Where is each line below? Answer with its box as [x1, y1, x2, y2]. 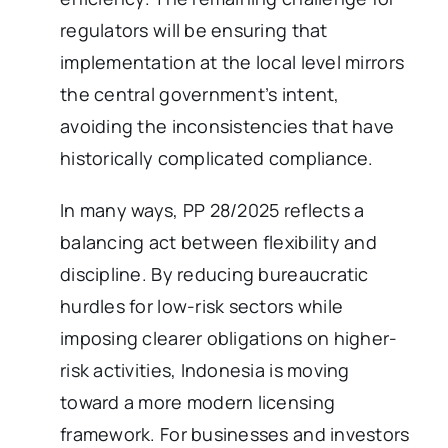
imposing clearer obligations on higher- [60, 325, 398, 350]
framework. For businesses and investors [60, 421, 410, 446]
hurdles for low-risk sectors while [60, 293, 344, 318]
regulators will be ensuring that [60, 17, 328, 42]
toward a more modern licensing [60, 389, 336, 414]
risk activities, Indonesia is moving [60, 357, 350, 382]
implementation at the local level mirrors [60, 49, 405, 74]
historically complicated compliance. [60, 145, 374, 170]
